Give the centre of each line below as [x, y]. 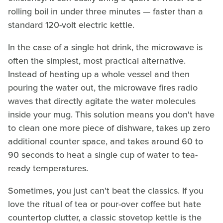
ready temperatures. [48, 168]
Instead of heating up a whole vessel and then [99, 74]
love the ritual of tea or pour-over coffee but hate [105, 204]
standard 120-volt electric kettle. [71, 25]
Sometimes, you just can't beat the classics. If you [106, 191]
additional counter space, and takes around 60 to [106, 142]
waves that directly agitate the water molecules [102, 101]
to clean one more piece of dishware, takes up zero [109, 128]
